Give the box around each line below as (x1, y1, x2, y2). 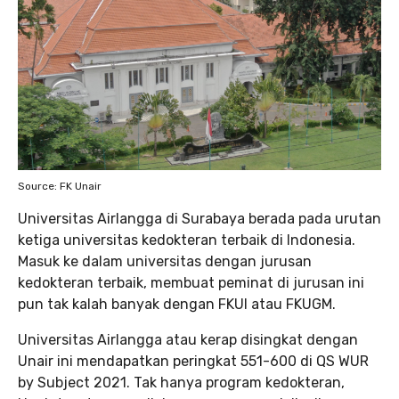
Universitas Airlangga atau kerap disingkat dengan (18, 331, 358, 349)
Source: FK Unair (18, 180, 102, 193)
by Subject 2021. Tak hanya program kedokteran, (18, 374, 345, 392)
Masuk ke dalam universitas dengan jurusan (18, 253, 312, 271)
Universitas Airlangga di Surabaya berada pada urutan (18, 210, 381, 228)
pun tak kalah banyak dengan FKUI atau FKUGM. (18, 296, 336, 313)
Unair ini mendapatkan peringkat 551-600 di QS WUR (18, 353, 369, 370)
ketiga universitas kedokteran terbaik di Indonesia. (18, 232, 355, 249)
